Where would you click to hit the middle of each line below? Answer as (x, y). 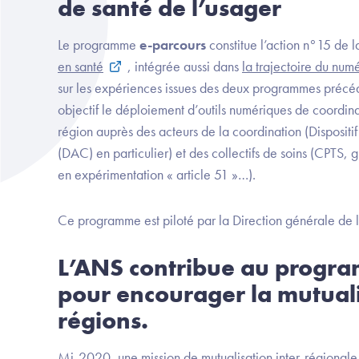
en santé (81, 66)
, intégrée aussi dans (183, 66)
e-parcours (171, 44)
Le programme (97, 44)
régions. (103, 321)
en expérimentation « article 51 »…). (157, 174)
